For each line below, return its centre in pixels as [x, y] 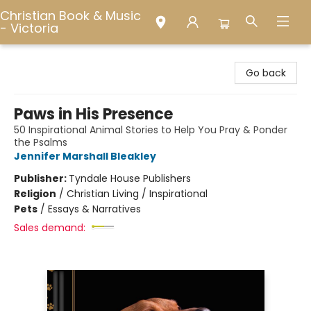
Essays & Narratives [94, 209]
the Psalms [41, 142]
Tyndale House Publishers [130, 178]
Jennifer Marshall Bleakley [85, 156]
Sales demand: [50, 228]
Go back [266, 73]
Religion [35, 194]
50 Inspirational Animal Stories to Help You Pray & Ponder [151, 130]
